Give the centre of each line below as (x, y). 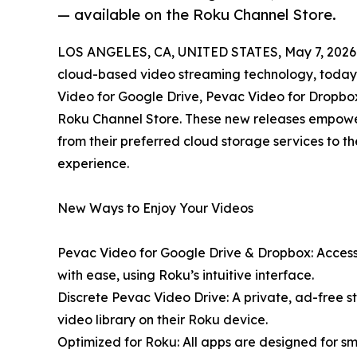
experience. (93, 164)
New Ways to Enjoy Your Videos (155, 208)
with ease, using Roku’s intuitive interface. (186, 275)
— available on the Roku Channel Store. (197, 14)
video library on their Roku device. (163, 320)
